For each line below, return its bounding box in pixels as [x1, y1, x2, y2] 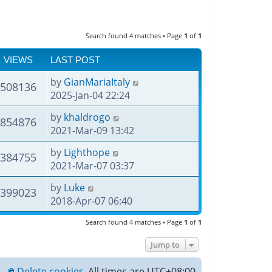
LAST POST [50, 55, 100, 66]
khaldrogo [64, 110, 110, 124]
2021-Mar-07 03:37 [50, 159, 134, 173]
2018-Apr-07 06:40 [50, 194, 132, 208]
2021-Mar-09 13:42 [50, 124, 134, 138]
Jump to [151, 239, 180, 251]
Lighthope [64, 146, 110, 160]
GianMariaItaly [64, 75, 130, 89]
